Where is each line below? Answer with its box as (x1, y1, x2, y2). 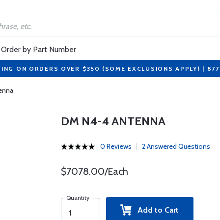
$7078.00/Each (60, 165, 128, 177)
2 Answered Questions (141, 142, 210, 151)
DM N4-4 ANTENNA (60, 114, 165, 128)
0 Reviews (100, 142, 132, 151)
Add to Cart (132, 205, 179, 215)
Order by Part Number (1, 45, 76, 54)
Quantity (66, 194, 89, 201)
